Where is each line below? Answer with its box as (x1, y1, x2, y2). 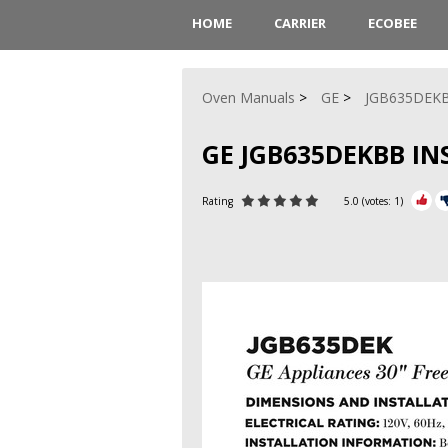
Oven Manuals (202, 88, 295, 107)
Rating (202, 193, 236, 208)
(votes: (359, 193, 394, 208)
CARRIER (273, 14, 326, 32)
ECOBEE (367, 14, 417, 32)
